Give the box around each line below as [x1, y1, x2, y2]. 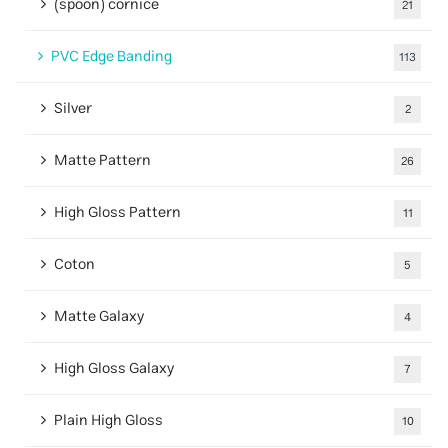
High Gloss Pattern [54, 198, 181, 226]
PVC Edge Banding [51, 42, 172, 70]
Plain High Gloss [54, 406, 163, 434]
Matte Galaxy [54, 302, 144, 330]
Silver [54, 94, 92, 122]
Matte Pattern [54, 146, 151, 174]
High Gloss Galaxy [54, 354, 174, 382]
